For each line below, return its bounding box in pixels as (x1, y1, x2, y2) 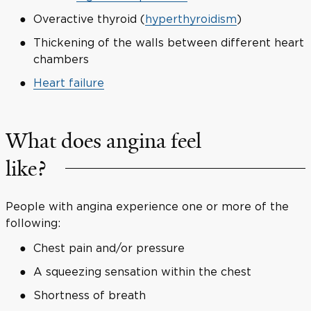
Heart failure (33, 76, 104, 89)
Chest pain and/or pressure (33, 241, 185, 254)
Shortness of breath (33, 288, 146, 301)
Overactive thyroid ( (33, 12, 145, 25)
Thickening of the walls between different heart (33, 35, 304, 49)
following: (6, 216, 60, 229)
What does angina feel (6, 127, 201, 154)
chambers (33, 52, 89, 65)
